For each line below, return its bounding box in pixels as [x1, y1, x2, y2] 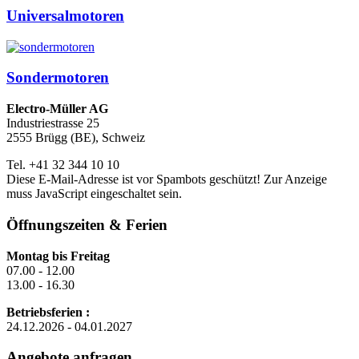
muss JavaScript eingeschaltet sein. [6, 187, 182, 201]
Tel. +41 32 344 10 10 [6, 158, 119, 172]
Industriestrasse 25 [6, 116, 99, 131]
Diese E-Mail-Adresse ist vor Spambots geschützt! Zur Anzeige [6, 172, 327, 187]
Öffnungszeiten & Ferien [6, 216, 167, 233]
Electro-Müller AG [6, 102, 108, 116]
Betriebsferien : [6, 305, 90, 319]
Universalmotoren [6, 6, 124, 24]
